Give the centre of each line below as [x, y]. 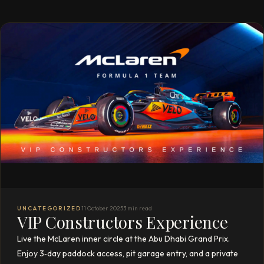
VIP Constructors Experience [123, 222]
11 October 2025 [102, 208]
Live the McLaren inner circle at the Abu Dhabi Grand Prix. [123, 239]
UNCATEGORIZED [49, 208]
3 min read [137, 208]
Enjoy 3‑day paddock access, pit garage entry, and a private [128, 253]
